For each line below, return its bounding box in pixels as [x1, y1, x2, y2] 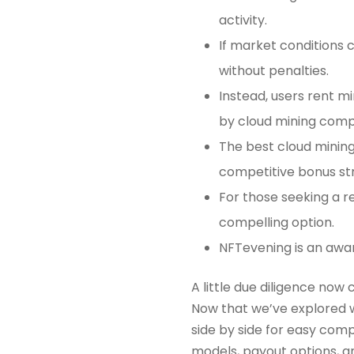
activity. [219, 11, 267, 30]
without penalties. [219, 62, 329, 81]
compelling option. [219, 213, 334, 232]
